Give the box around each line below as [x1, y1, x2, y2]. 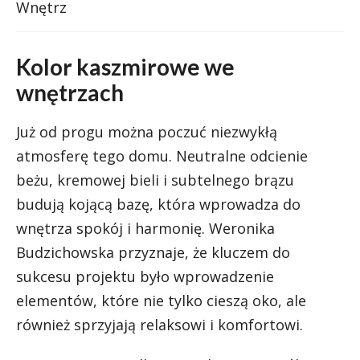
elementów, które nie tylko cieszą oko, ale [16, 291, 306, 311]
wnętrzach [16, 79, 124, 107]
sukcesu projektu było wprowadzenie [16, 267, 274, 287]
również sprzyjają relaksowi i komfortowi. [16, 315, 303, 335]
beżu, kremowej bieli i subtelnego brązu [16, 170, 294, 190]
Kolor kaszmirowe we [16, 53, 235, 81]
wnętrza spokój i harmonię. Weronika [16, 219, 275, 239]
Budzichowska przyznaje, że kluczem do [16, 243, 290, 263]
